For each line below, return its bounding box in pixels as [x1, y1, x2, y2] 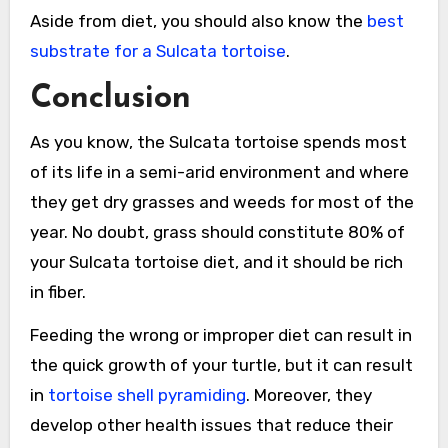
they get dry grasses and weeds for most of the [29, 191, 414, 212]
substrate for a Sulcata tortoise [29, 41, 286, 62]
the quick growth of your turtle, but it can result [29, 354, 413, 375]
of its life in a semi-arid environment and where [29, 161, 409, 182]
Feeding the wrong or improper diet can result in [29, 324, 412, 345]
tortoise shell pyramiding [47, 384, 246, 405]
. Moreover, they [245, 384, 372, 405]
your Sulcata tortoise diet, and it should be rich [29, 251, 403, 272]
